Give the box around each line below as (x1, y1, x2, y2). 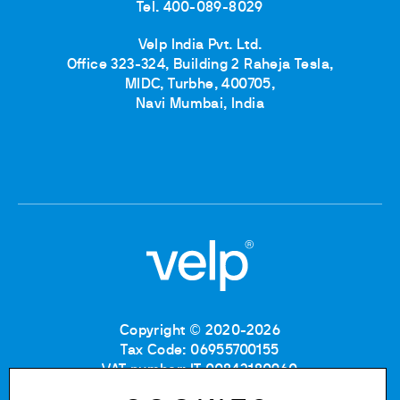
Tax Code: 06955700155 (121, 345, 279, 358)
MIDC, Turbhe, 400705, (124, 79, 276, 91)
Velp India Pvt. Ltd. (137, 39, 262, 52)
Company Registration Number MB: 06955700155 (35, 384, 365, 397)
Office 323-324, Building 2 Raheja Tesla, (66, 59, 334, 71)
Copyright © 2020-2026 (119, 325, 281, 338)
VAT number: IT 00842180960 (102, 364, 298, 378)
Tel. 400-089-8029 (137, 2, 263, 14)
